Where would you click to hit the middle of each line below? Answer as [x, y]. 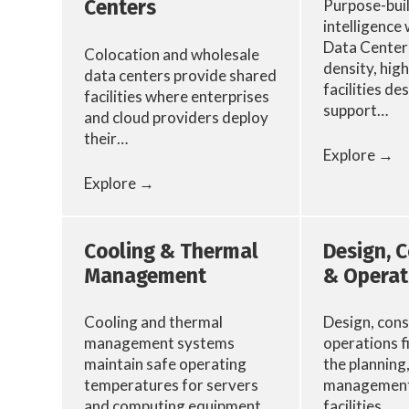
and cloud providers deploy [177, 118]
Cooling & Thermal [172, 251]
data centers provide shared [181, 76]
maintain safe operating [166, 364]
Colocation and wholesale [172, 55]
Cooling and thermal [154, 322]
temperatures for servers [172, 385]
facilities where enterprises [177, 97]
